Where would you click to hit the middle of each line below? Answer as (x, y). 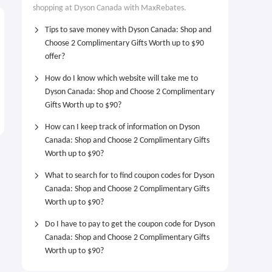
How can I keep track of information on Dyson (122, 127)
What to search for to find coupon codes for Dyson (130, 176)
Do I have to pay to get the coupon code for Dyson (130, 224)
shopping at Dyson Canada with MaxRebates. (110, 8)
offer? (55, 57)
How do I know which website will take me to (121, 79)
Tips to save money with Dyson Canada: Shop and (128, 30)
